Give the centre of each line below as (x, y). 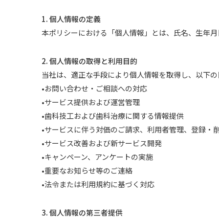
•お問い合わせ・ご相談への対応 (95, 88)
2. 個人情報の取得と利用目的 (90, 61)
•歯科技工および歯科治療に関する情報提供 (113, 116)
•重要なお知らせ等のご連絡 (87, 170)
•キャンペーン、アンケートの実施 (98, 157)
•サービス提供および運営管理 (91, 102)
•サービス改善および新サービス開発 (102, 143)
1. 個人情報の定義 (71, 19)
